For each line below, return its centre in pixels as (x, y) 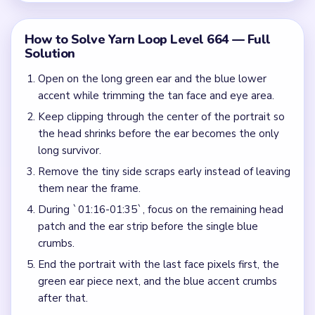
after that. (63, 298)
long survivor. (69, 151)
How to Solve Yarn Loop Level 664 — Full (147, 39)
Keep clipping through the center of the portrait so (161, 117)
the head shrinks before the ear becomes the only (158, 134)
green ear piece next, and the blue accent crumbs (157, 282)
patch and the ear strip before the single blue (148, 227)
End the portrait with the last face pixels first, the (158, 265)
